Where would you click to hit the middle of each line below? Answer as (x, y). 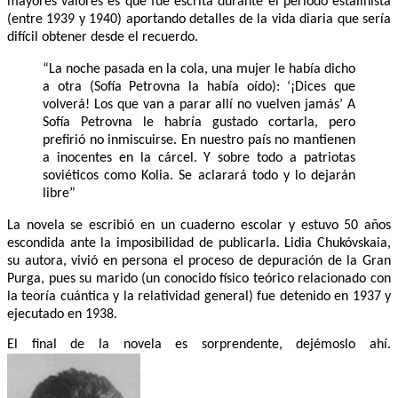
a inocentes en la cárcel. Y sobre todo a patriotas (199, 159)
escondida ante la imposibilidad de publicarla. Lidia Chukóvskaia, (199, 244)
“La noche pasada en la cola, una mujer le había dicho (199, 70)
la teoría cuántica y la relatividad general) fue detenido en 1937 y (199, 297)
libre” (59, 194)
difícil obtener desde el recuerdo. (103, 38)
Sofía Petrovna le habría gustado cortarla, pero (199, 123)
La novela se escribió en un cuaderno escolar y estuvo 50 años (199, 226)
